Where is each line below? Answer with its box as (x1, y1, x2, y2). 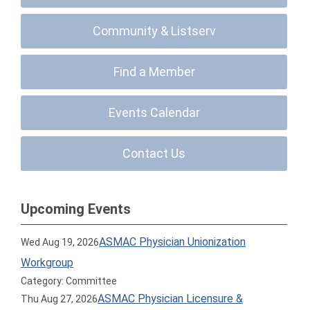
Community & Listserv (92, 24, 216, 38)
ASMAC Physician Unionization (99, 235, 246, 248)
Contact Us (122, 146, 186, 161)
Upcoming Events (21, 201, 131, 217)
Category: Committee (21, 275, 118, 286)
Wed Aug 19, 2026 (21, 237, 100, 248)
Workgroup (21, 256, 74, 269)
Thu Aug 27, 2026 (21, 293, 98, 304)
